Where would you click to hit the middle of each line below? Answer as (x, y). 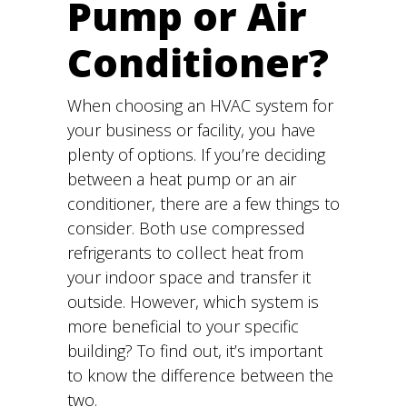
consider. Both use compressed (186, 228)
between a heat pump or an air (182, 179)
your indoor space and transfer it (189, 277)
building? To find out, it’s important (195, 351)
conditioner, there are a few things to (203, 203)
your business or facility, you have (191, 130)
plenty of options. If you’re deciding (196, 154)
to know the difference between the (200, 375)
